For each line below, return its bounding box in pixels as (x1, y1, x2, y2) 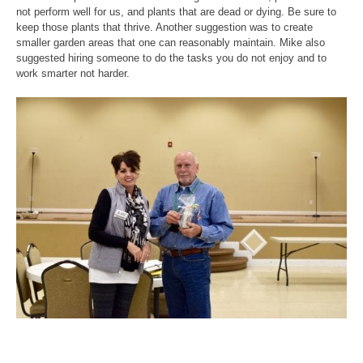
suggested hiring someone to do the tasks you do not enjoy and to (16, 52, 327, 65)
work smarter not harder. (16, 67, 130, 80)
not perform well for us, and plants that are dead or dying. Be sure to (16, 6, 336, 19)
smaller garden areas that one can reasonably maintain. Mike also (16, 36, 325, 49)
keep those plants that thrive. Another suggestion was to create (16, 21, 313, 34)
